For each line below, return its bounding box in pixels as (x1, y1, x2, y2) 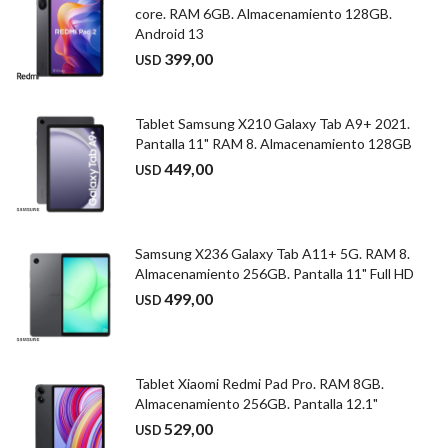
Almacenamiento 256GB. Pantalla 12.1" (135, 395, 378, 412)
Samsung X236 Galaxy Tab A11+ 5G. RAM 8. (135, 245, 410, 262)
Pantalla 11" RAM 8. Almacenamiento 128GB (135, 135, 412, 152)
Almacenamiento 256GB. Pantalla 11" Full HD (135, 265, 414, 282)
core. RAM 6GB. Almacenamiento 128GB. (135, 5, 392, 22)
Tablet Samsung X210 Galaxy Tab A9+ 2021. (135, 115, 410, 132)
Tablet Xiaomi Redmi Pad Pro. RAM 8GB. (135, 375, 384, 392)
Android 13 (135, 25, 204, 42)
